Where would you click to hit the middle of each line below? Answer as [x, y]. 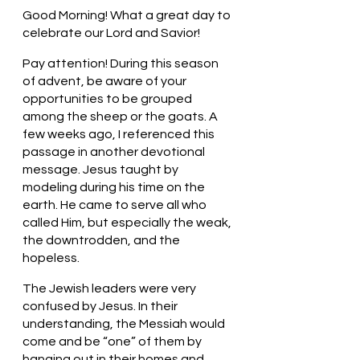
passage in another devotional [115, 151]
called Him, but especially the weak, [128, 222]
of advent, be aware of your [106, 81]
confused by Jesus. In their [101, 306]
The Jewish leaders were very [110, 288]
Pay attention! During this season [122, 63]
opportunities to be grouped [108, 98]
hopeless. [52, 258]
